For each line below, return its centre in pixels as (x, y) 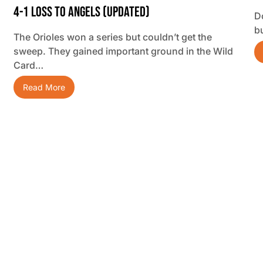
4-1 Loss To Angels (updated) (81, 12)
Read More (44, 87)
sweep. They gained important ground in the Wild (123, 51)
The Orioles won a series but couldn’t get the (112, 37)
